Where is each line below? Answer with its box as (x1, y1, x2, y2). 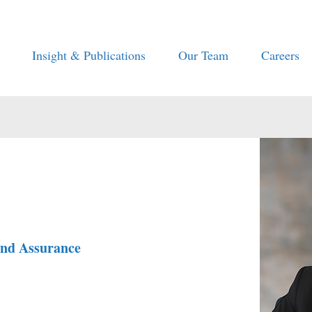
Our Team (178, 47, 229, 63)
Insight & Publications (32, 47, 146, 63)
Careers (260, 47, 299, 63)
